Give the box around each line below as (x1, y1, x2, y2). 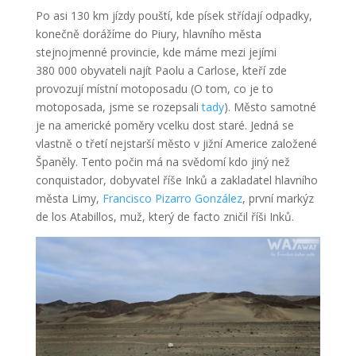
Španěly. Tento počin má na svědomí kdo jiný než (35, 153, 290, 169)
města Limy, (35, 190, 103, 206)
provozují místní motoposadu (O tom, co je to (35, 80, 273, 96)
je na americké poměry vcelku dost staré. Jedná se (35, 117, 294, 133)
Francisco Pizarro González (102, 190, 242, 206)
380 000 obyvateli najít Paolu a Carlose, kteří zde (35, 62, 287, 78)
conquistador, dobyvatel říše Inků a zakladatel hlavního (35, 172, 318, 188)
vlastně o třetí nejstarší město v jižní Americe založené (35, 135, 317, 151)
